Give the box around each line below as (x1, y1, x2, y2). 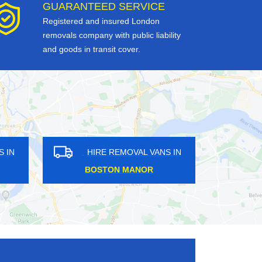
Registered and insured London (43, 16, 160, 26)
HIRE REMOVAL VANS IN (18, 147, 112, 157)
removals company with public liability (43, 30, 181, 40)
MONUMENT (192, 165, 241, 175)
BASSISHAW (25, 165, 74, 175)
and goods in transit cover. (43, 44, 140, 54)
